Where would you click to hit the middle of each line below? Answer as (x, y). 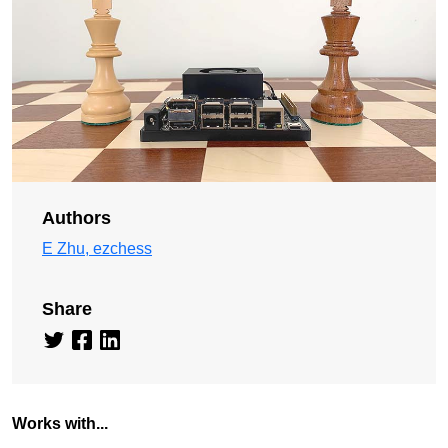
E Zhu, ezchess (97, 248)
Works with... (60, 423)
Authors (76, 217)
